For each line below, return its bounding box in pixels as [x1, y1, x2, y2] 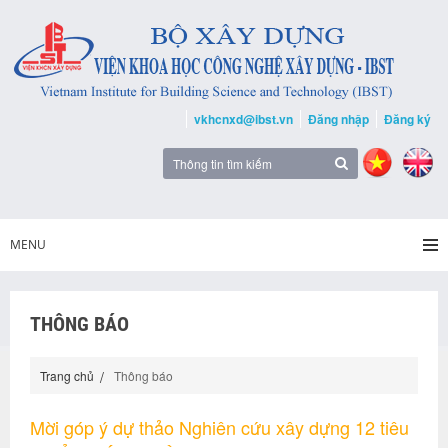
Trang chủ [40, 367, 94, 384]
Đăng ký [384, 110, 431, 128]
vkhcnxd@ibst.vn [194, 110, 293, 128]
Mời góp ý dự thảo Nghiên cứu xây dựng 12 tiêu [30, 414, 409, 440]
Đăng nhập [308, 110, 369, 128]
